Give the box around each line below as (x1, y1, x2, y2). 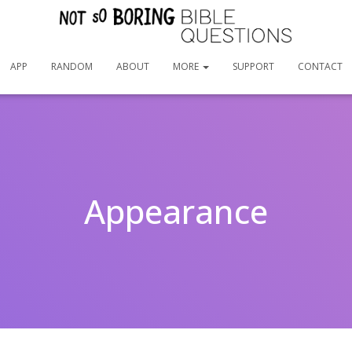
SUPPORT (232, 59, 274, 73)
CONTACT (297, 59, 343, 73)
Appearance (84, 188, 268, 233)
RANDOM (50, 59, 93, 73)
